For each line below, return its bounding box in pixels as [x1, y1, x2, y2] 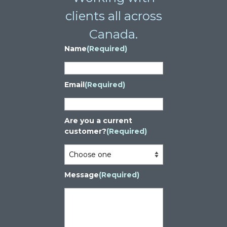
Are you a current [64, 116, 132, 125]
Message [64, 170, 99, 179]
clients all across [65, 8, 162, 23]
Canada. [89, 26, 138, 42]
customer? [64, 126, 106, 136]
